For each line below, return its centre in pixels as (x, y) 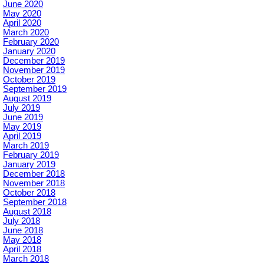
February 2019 (31, 155)
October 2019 (29, 80)
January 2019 (29, 164)
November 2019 (34, 70)
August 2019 (27, 98)
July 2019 (22, 108)
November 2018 (34, 183)
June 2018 (23, 230)
